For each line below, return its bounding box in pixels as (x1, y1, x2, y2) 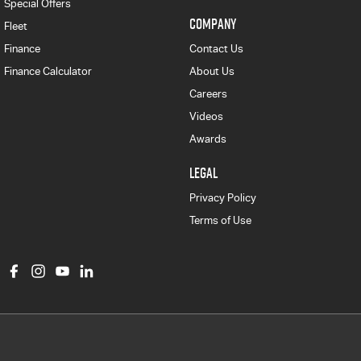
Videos (189, 110, 223, 122)
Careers (189, 87, 227, 100)
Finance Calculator (4, 64, 92, 77)
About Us (189, 64, 234, 77)
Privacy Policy (189, 191, 256, 204)
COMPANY (189, 13, 236, 34)
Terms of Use (189, 214, 251, 226)
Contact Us (189, 42, 243, 55)
